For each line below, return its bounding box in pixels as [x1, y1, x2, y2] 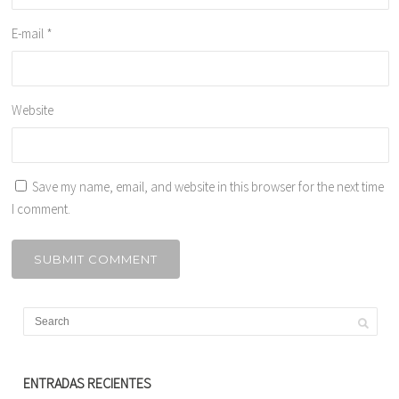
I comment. [12, 200, 71, 218]
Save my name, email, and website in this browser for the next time [32, 178, 385, 196]
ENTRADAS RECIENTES [23, 374, 152, 393]
